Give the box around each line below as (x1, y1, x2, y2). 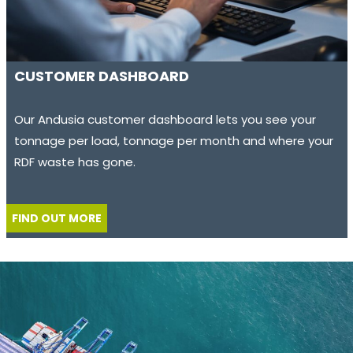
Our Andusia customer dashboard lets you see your (14, 111, 317, 128)
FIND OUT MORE (11, 210, 102, 227)
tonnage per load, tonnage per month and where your (14, 132, 334, 150)
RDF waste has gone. (14, 154, 136, 171)
